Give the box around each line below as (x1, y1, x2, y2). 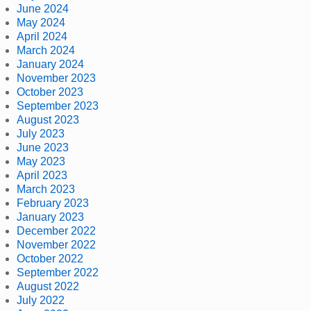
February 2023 (17, 196, 89, 209)
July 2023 (17, 127, 65, 140)
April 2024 (17, 30, 67, 42)
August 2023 (17, 113, 79, 126)
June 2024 (17, 2, 69, 15)
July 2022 (17, 294, 65, 306)
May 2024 (17, 16, 65, 28)
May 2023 (17, 155, 65, 167)
